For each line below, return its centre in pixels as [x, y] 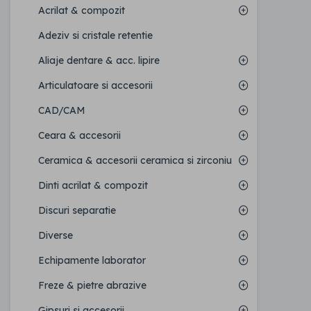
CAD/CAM [62, 111]
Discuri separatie [77, 211]
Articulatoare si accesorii [95, 86]
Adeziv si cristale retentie [95, 36]
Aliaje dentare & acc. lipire [99, 61]
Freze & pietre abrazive [92, 286]
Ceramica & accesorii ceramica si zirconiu [135, 161]
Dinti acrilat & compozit [93, 186]
